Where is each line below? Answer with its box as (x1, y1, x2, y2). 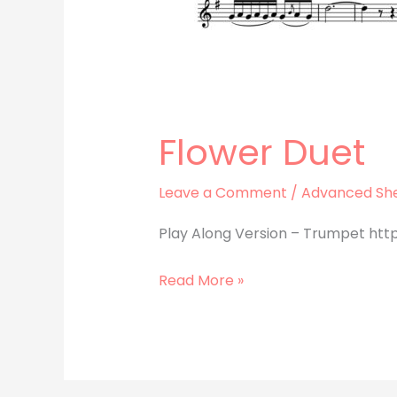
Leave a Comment (158, 183, 287, 204)
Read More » (158, 269, 244, 291)
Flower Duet (158, 128, 365, 178)
